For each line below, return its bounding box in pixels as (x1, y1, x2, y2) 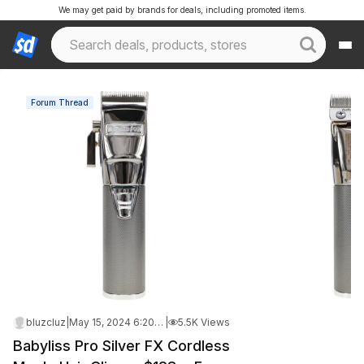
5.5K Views (178, 316, 230, 328)
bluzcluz (26, 316, 66, 328)
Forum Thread (31, 97, 89, 107)
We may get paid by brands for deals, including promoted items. (58, 5, 306, 15)
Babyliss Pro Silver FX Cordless (13, 337, 230, 354)
